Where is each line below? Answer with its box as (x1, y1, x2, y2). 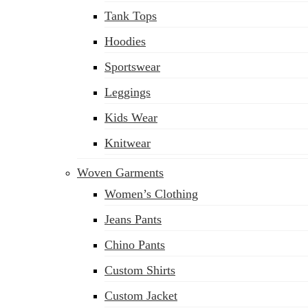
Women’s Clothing (104, 187, 198, 201)
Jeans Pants (104, 212, 162, 226)
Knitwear (104, 136, 151, 150)
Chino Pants (104, 238, 165, 252)
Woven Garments (77, 166, 164, 179)
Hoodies (104, 34, 146, 48)
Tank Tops (104, 9, 157, 23)
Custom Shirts (104, 263, 175, 277)
